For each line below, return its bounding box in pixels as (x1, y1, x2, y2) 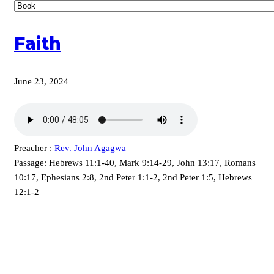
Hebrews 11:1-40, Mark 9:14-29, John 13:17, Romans (49, 158, 256, 168)
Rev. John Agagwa (54, 143, 126, 154)
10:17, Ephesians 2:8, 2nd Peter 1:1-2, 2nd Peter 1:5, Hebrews (14, 172, 252, 183)
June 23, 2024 (14, 76, 68, 87)
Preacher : (14, 143, 52, 154)
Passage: (14, 158, 46, 168)
